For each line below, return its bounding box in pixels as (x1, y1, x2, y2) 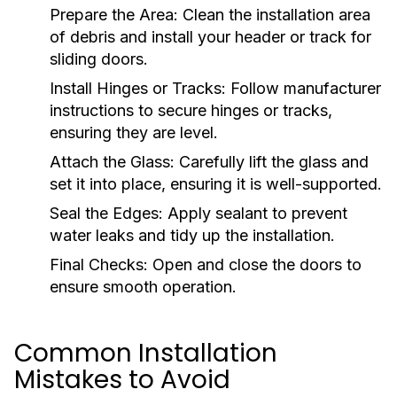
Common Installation (14, 336, 277, 370)
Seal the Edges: (50, 204, 163, 222)
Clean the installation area (178, 5, 370, 24)
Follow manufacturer (226, 79, 381, 97)
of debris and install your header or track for (50, 27, 371, 46)
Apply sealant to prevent (163, 204, 347, 222)
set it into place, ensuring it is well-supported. (50, 175, 382, 193)
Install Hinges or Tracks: (50, 79, 226, 97)
